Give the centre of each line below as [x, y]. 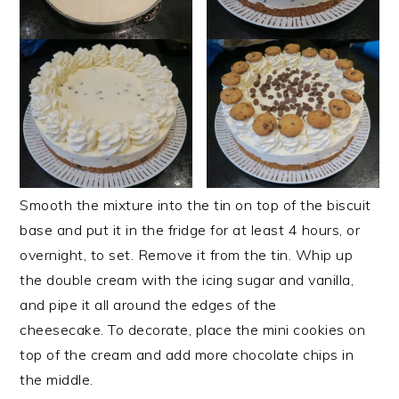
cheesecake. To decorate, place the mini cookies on [193, 330]
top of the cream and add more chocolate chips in [187, 355]
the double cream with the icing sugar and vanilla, [187, 280]
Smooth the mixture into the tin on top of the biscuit [195, 205]
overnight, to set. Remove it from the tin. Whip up [187, 255]
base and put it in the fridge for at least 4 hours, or [190, 230]
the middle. [57, 380]
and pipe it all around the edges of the [148, 305]
